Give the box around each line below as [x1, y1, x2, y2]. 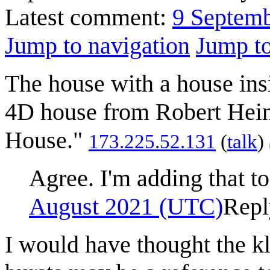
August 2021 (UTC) [29, 192, 223, 220]
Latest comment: [5, 3, 172, 31]
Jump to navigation [5, 31, 190, 59]
